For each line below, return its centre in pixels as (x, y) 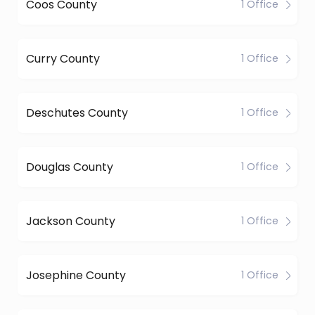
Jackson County (71, 221)
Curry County (63, 58)
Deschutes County (77, 112)
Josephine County (76, 275)
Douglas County (70, 167)
